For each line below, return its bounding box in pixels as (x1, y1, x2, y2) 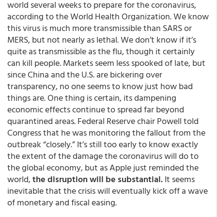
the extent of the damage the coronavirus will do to (7, 149, 199, 162)
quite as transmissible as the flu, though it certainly (7, 45, 195, 58)
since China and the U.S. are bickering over (7, 68, 162, 81)
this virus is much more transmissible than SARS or (7, 21, 192, 34)
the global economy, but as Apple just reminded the (7, 161, 199, 174)
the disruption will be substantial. (31, 172, 165, 186)
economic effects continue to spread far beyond (7, 103, 184, 116)
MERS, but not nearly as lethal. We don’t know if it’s (7, 33, 196, 46)
